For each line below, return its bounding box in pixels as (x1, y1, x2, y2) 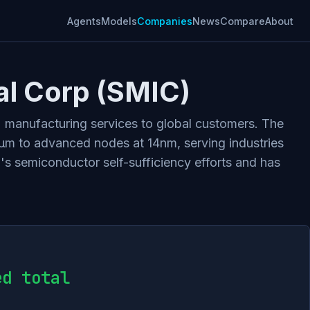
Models (101, 15, 137, 27)
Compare (220, 15, 265, 27)
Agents (67, 15, 101, 27)
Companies (137, 15, 192, 27)
